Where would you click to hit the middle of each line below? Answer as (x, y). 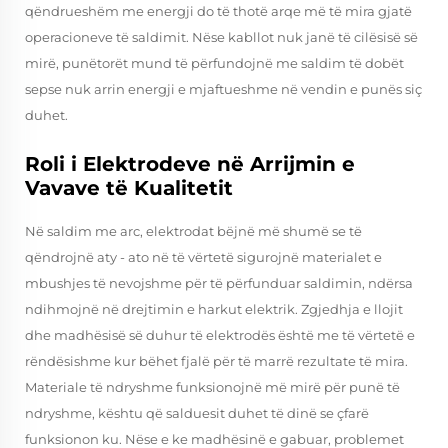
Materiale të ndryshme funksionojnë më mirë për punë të (212, 387)
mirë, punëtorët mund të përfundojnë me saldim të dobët (214, 63)
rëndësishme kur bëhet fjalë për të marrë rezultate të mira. (216, 361)
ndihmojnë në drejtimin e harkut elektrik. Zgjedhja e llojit (214, 309)
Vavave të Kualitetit (129, 188)
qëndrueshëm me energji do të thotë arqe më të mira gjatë (218, 11)
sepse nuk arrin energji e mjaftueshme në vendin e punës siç (223, 89)
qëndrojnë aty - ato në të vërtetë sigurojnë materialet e (203, 257)
